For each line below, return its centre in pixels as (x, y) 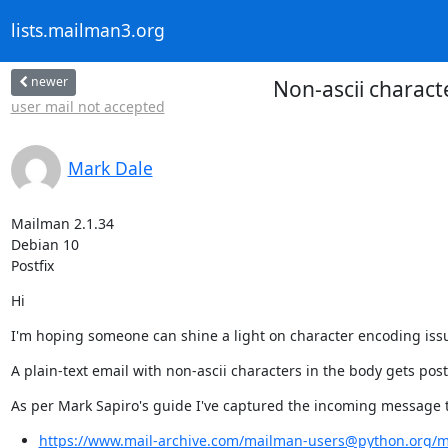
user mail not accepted (87, 106)
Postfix (32, 265)
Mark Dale (110, 167)
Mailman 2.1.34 (62, 223)
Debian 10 (44, 244)
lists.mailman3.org (87, 30)
